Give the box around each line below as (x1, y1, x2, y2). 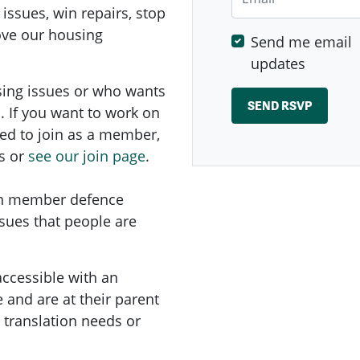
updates (251, 54, 305, 74)
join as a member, (38, 125, 160, 145)
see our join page (28, 146, 145, 166)
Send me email (251, 32, 352, 52)
